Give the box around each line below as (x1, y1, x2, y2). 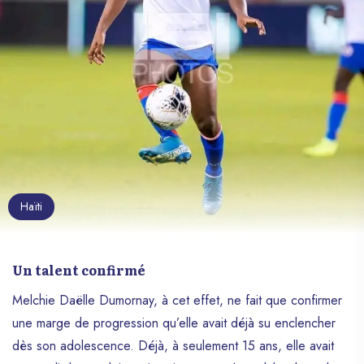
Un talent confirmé (12, 260, 145, 279)
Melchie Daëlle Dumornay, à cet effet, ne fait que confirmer (12, 291, 342, 310)
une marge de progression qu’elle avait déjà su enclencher (12, 314, 336, 332)
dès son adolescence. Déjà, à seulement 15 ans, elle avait (12, 336, 334, 355)
